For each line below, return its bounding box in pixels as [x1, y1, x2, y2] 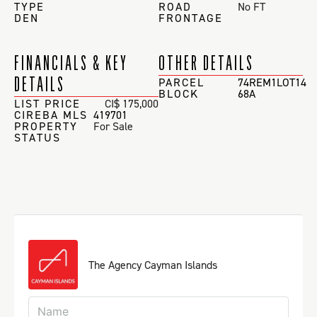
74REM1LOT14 [238, 75, 307, 91]
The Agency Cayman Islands [88, 257, 217, 272]
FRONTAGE [158, 11, 223, 26]
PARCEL [158, 75, 204, 91]
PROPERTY [14, 119, 78, 134]
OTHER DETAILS [158, 50, 254, 76]
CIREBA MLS [14, 108, 88, 123]
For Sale [93, 119, 134, 134]
